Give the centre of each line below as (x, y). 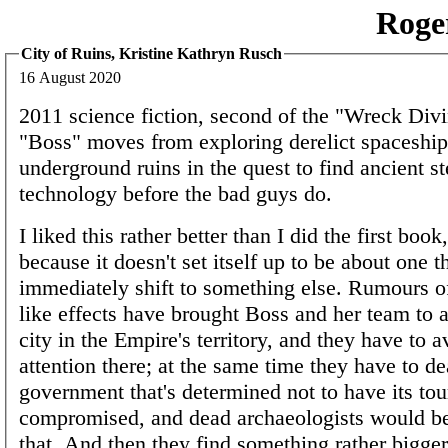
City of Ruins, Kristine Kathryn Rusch (151, 53)
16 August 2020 (70, 77)
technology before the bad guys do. (175, 193)
